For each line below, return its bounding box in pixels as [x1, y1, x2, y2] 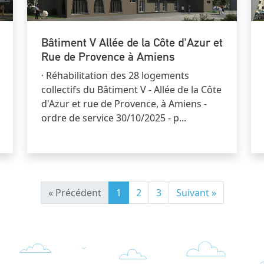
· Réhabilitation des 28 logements [41, 68, 189, 82]
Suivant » [176, 186, 216, 199]
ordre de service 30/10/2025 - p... [41, 111, 186, 124]
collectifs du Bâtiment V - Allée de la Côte [41, 82, 222, 96]
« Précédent [48, 186, 101, 199]
